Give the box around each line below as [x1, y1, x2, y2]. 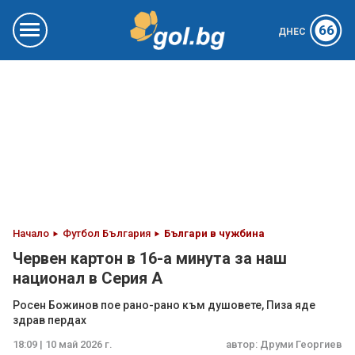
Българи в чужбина [164, 227, 265, 239]
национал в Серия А [13, 269, 162, 288]
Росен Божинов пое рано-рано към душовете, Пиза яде [13, 299, 315, 311]
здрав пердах [13, 314, 86, 326]
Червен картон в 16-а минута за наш [13, 249, 287, 268]
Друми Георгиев [260, 338, 342, 350]
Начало [13, 227, 49, 239]
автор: [226, 338, 260, 350]
